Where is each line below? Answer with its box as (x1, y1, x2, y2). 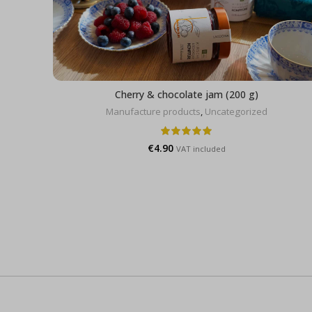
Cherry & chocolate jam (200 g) (115, 87, 258, 101)
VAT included (176, 143, 226, 154)
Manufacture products (106, 104, 201, 118)
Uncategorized (205, 104, 267, 118)
